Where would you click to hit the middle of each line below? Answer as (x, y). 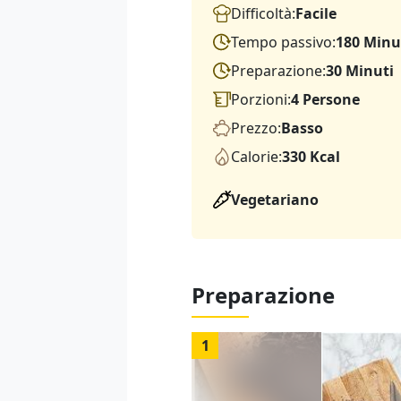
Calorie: (256, 157)
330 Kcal (311, 157)
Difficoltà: (263, 14)
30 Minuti (360, 71)
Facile (316, 14)
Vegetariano (275, 200)
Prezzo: (256, 128)
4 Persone (325, 100)
